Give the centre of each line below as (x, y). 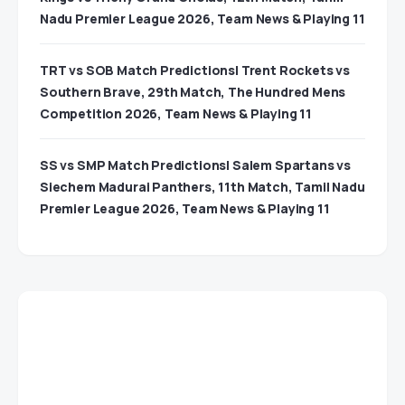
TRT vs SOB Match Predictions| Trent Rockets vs (195, 71)
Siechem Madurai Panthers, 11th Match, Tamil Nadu (202, 187)
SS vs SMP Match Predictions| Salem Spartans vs (195, 165)
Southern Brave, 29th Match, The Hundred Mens (193, 92)
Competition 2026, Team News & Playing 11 (176, 114)
